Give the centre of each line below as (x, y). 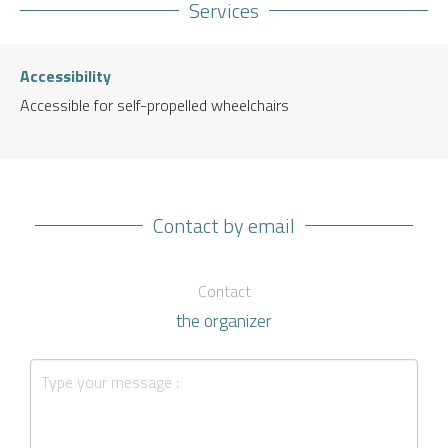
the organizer (224, 320)
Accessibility (65, 75)
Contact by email (224, 225)
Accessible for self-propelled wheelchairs (154, 104)
